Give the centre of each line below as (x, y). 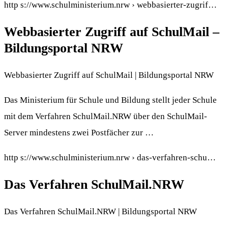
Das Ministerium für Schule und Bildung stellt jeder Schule (110, 100)
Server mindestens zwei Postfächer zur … (79, 133)
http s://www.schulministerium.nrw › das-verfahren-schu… (110, 158)
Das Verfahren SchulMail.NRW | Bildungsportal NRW (101, 212)
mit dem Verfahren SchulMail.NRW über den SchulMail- (106, 117)
